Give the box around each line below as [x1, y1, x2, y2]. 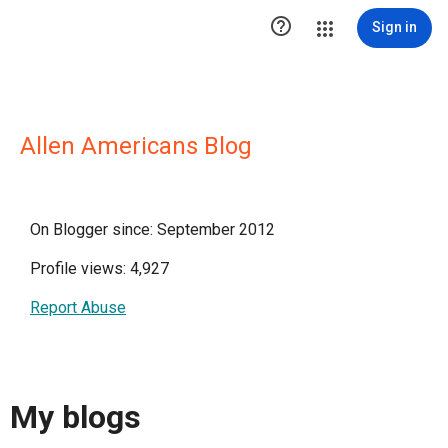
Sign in [372, 19, 417, 35]
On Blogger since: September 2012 [30, 220, 275, 239]
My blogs [10, 398, 141, 437]
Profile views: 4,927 [30, 259, 169, 278]
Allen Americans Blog [20, 132, 252, 160]
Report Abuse [30, 298, 126, 317]
